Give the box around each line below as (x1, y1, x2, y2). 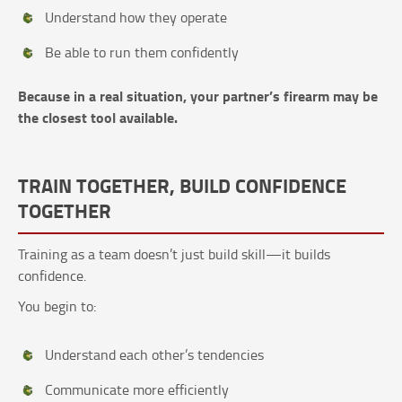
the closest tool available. (18, 107, 178, 128)
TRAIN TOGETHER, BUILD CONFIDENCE (18, 170, 346, 200)
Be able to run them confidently (45, 42, 239, 63)
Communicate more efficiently (45, 380, 229, 400)
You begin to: (18, 296, 96, 317)
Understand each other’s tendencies (45, 345, 264, 365)
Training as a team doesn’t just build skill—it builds (18, 244, 330, 265)
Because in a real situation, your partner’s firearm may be (18, 85, 378, 107)
